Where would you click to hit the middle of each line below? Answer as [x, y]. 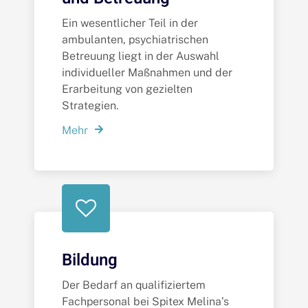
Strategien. [90, 106]
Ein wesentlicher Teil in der [130, 23]
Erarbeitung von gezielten [127, 89]
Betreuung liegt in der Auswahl [141, 56]
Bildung [90, 260]
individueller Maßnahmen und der [147, 73]
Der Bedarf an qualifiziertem [134, 285]
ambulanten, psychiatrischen [135, 40]
